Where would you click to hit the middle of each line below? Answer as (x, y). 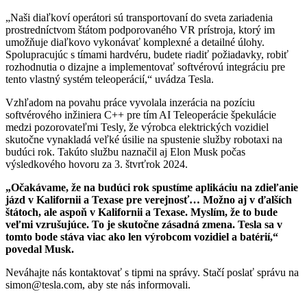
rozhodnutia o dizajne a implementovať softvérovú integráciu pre (145, 67)
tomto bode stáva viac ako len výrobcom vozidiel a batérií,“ (142, 237)
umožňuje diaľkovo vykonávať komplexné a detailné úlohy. (135, 42)
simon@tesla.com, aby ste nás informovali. (98, 285)
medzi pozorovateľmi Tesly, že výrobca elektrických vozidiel (137, 127)
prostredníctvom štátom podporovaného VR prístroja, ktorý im (140, 30)
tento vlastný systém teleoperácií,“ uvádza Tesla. (110, 79)
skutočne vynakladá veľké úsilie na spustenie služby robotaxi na (144, 140)
